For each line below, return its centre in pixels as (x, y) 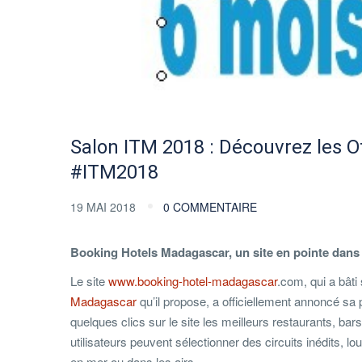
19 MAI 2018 (105, 207)
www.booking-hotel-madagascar (191, 281)
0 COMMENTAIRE (210, 207)
